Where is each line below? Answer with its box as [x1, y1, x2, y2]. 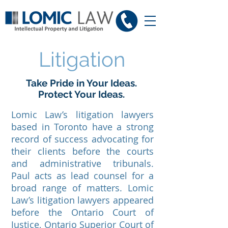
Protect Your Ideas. [38, 89, 125, 100]
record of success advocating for [11, 133, 154, 145]
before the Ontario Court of [11, 206, 154, 218]
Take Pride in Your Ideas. [26, 77, 137, 89]
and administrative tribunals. [11, 157, 154, 169]
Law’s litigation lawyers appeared [11, 194, 154, 206]
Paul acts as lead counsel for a [11, 169, 154, 182]
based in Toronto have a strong [11, 121, 154, 133]
